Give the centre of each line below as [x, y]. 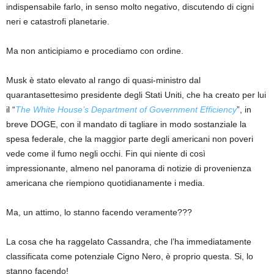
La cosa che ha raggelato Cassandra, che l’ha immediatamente [129, 242]
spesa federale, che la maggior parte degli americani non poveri [130, 139]
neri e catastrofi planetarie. [58, 22]
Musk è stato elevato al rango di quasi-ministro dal [103, 80]
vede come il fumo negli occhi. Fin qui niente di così [106, 154]
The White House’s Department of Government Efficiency [126, 110]
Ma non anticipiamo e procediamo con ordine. [95, 51]
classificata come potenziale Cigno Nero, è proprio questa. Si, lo [130, 257]
